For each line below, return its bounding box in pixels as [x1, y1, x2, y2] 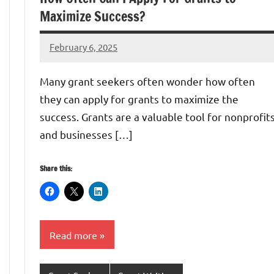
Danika [50, 49, 79, 61]
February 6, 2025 [50, 41, 117, 53]
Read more [50, 228, 97, 241]
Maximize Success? [40, 6, 146, 26]
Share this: [40, 163, 72, 174]
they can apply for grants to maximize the [40, 92, 239, 105]
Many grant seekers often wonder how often [40, 75, 255, 87]
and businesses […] [40, 128, 133, 141]
